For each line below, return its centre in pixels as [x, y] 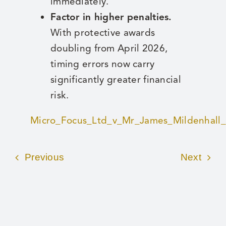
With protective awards [103, 33]
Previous [44, 157]
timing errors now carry [102, 64]
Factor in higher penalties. [111, 17]
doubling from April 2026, [109, 48]
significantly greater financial [116, 80]
